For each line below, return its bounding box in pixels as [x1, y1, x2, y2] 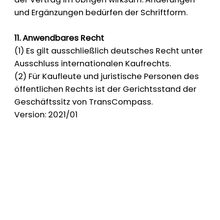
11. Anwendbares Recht [14, 32, 105, 44]
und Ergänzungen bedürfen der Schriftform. [14, 7, 188, 19]
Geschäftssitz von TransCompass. [14, 96, 153, 108]
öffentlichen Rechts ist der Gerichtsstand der [14, 83, 197, 95]
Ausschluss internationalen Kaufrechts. [14, 58, 171, 70]
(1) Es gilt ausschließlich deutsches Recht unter [14, 45, 203, 57]
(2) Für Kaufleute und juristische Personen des [14, 71, 199, 82]
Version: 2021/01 [14, 109, 78, 121]
